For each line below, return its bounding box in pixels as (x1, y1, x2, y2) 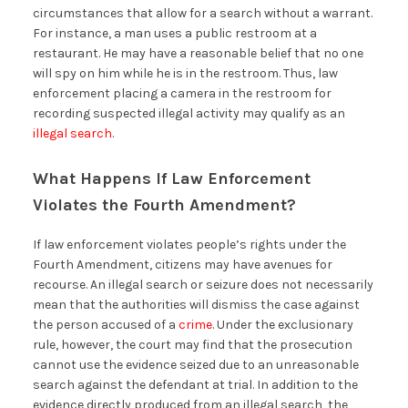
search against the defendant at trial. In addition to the (32, 377, 358, 393)
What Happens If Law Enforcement (32, 168, 311, 189)
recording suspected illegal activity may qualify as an (32, 106, 345, 122)
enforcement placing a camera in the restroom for (32, 86, 331, 102)
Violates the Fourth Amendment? (32, 195, 296, 216)
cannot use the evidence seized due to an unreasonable (32, 357, 359, 373)
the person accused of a (32, 317, 178, 333)
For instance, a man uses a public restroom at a (32, 25, 317, 42)
